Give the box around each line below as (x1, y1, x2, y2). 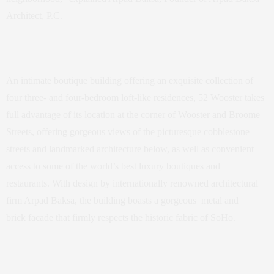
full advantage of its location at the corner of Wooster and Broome (6, 109, 260, 120)
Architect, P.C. (6, 10, 62, 21)
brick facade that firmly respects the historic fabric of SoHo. (6, 212, 235, 223)
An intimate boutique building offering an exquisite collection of (6, 75, 253, 86)
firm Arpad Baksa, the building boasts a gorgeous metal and (6, 195, 239, 206)
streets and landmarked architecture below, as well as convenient (6, 144, 254, 155)
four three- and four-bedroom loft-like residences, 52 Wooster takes (6, 92, 264, 103)
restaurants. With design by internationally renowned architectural (6, 178, 258, 189)
